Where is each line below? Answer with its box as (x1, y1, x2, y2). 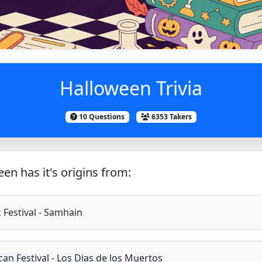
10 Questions (77, 112, 125, 122)
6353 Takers (149, 112, 192, 122)
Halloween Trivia (60, 75, 202, 101)
